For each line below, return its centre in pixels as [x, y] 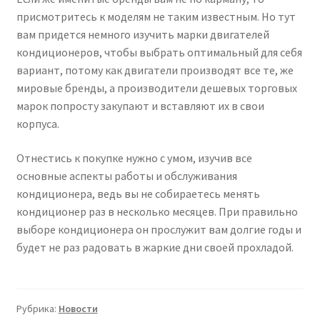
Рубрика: [37, 309]
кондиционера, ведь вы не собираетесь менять [138, 193]
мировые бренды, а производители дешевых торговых [156, 88]
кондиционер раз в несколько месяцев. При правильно [157, 211]
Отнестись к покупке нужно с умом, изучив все [134, 157]
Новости [78, 309]
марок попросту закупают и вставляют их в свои [140, 106]
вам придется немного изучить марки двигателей [142, 35]
